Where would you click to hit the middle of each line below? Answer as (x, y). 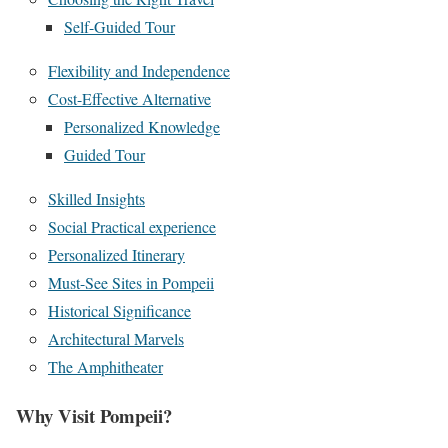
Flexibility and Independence (139, 71)
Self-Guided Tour (119, 27)
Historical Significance (119, 311)
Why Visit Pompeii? (94, 415)
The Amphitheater (105, 367)
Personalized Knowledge (142, 127)
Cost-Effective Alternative (129, 99)
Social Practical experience (132, 227)
